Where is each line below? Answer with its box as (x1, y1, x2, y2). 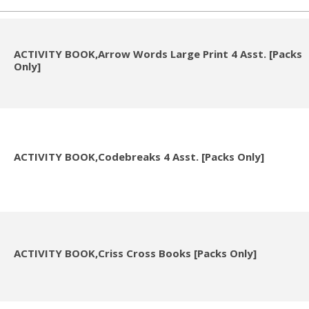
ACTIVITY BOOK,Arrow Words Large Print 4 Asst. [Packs (13, 47, 302, 61)
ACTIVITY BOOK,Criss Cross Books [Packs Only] (13, 246, 257, 261)
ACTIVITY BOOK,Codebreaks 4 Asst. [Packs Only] (13, 150, 264, 164)
